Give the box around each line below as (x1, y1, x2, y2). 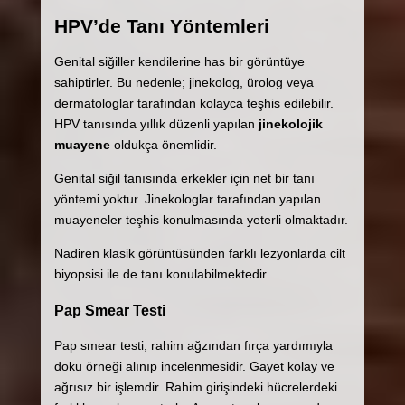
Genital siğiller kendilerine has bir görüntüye (53, 54, 305, 70)
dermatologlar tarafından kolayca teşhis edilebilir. (53, 96, 334, 111)
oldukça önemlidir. (109, 137, 217, 153)
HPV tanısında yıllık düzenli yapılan (53, 117, 259, 132)
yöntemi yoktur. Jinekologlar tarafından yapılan (53, 192, 321, 207)
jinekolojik (258, 117, 323, 132)
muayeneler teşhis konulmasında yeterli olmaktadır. (53, 212, 348, 228)
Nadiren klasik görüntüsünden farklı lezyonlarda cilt (53, 246, 345, 261)
